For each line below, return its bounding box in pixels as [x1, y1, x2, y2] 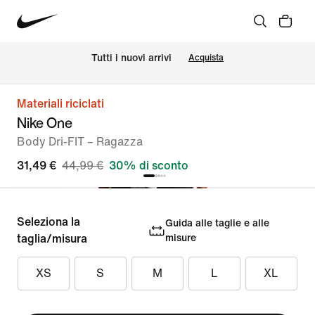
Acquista [188, 53, 224, 63]
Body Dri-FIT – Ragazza [17, 136, 143, 148]
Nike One [17, 112, 72, 133]
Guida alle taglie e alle [165, 218, 269, 229]
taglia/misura [17, 233, 87, 245]
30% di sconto [109, 160, 188, 172]
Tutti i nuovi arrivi [91, 53, 172, 64]
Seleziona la [17, 216, 80, 228]
